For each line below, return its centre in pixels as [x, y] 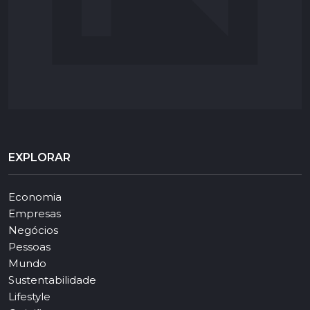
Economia [35, 197]
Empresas [35, 214]
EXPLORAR [39, 158]
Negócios [33, 230]
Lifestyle [29, 297]
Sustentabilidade [52, 280]
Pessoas [29, 247]
